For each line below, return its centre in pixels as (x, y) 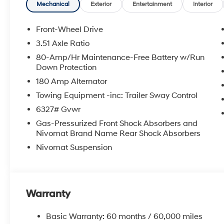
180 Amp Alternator (72, 81)
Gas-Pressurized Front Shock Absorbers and (117, 123)
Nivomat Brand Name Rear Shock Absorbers (118, 133)
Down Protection (66, 67)
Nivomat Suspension (74, 147)
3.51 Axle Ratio (63, 43)
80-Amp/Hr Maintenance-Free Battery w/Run (120, 57)
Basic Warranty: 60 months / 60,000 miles (124, 216)
